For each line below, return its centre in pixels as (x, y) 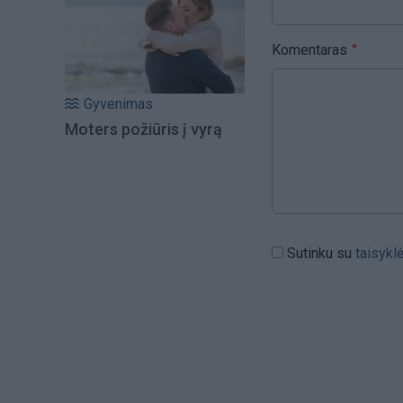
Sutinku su (321, 253)
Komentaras (309, 49)
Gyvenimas (118, 104)
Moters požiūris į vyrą (143, 130)
